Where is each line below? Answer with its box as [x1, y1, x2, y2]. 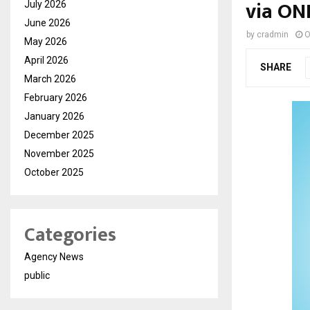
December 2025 [24, 129, 94, 141]
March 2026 [24, 73, 76, 85]
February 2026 [24, 92, 87, 104]
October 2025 [24, 167, 84, 179]
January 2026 [24, 111, 84, 122]
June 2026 [24, 17, 71, 29]
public [24, 270, 50, 282]
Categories [24, 219, 116, 252]
